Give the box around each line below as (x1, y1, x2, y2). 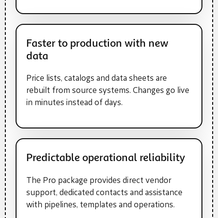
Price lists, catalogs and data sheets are (26, 74, 167, 83)
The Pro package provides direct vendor (26, 176, 171, 185)
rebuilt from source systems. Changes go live (26, 86, 189, 95)
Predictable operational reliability (26, 153, 185, 164)
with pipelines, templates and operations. (26, 200, 175, 209)
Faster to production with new (26, 38, 168, 49)
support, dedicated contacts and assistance (26, 188, 182, 197)
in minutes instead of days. (26, 98, 123, 107)
